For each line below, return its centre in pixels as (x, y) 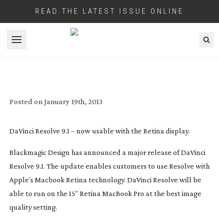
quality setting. (33, 207)
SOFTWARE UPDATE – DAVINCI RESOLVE (109, 60)
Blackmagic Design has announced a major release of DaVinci (107, 152)
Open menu (35, 44)
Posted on (26, 101)
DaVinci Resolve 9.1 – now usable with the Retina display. (99, 131)
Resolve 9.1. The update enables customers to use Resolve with (109, 166)
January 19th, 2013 (73, 101)
